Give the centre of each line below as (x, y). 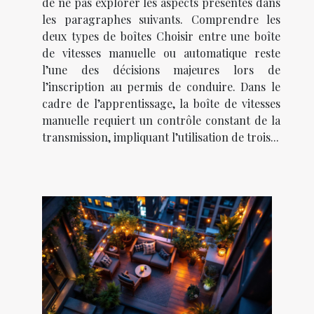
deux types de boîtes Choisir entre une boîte (161, 36)
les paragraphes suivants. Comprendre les (161, 19)
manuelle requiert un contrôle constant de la (161, 120)
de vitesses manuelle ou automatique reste (161, 53)
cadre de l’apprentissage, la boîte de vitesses (161, 103)
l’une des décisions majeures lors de (161, 69)
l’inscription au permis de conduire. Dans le (161, 86)
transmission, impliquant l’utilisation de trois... (161, 137)
